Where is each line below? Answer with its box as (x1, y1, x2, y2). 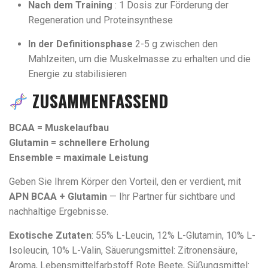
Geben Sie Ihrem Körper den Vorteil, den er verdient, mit (9, 176, 241, 187)
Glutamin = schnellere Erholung (9, 137, 150, 148)
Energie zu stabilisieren (28, 68, 127, 80)
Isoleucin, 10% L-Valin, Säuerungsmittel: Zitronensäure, (9, 245, 237, 256)
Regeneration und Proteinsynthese (28, 14, 173, 26)
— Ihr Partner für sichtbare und (107, 191, 235, 202)
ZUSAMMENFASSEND (32, 89, 168, 113)
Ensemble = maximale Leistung (9, 152, 148, 163)
